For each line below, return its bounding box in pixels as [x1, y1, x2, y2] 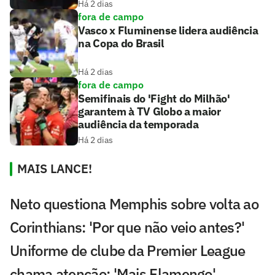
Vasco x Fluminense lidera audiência [78, 23, 258, 38]
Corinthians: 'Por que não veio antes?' [10, 217, 245, 238]
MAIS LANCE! [17, 160, 92, 177]
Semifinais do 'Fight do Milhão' [78, 91, 230, 106]
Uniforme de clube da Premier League [10, 241, 246, 261]
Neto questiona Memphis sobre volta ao [10, 194, 259, 214]
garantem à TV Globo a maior [78, 104, 221, 119]
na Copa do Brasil [78, 36, 164, 51]
